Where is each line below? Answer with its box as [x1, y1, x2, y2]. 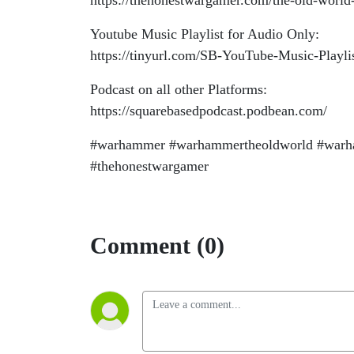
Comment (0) [90, 232, 224, 258]
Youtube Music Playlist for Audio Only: [90, 26, 323, 42]
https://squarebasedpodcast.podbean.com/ [90, 103, 327, 119]
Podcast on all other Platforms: [90, 81, 271, 97]
